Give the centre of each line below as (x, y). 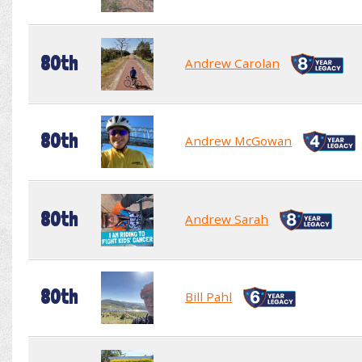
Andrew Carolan (232, 63)
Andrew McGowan (238, 140)
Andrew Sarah (227, 219)
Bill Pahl (208, 296)
